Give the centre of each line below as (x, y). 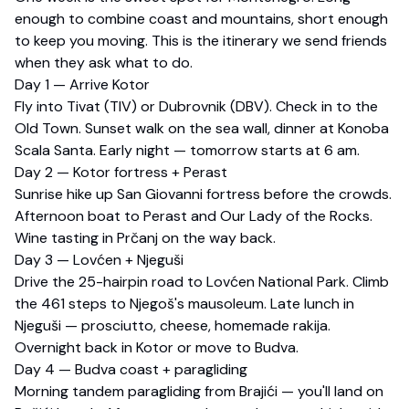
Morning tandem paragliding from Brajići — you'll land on (199, 392)
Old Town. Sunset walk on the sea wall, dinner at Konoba (202, 129)
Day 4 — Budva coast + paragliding (131, 370)
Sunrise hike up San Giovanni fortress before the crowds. (203, 194)
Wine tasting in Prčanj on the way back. (145, 238)
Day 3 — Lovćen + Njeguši (99, 260)
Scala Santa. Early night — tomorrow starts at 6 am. (187, 151)
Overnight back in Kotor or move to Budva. (157, 348)
